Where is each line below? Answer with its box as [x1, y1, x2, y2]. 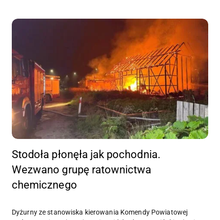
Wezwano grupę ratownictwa [12, 164, 152, 176]
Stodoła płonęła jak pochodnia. [12, 148, 161, 161]
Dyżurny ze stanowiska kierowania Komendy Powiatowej [12, 208, 188, 217]
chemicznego [12, 179, 77, 192]
